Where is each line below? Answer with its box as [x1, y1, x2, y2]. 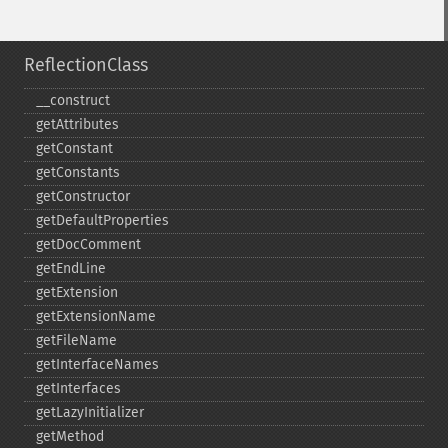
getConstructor [36, 188, 130, 205]
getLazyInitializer [36, 404, 144, 421]
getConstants [36, 164, 120, 181]
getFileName [36, 332, 117, 349]
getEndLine [36, 260, 106, 277]
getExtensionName [36, 308, 156, 325]
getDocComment [36, 236, 141, 253]
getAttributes [36, 116, 119, 133]
